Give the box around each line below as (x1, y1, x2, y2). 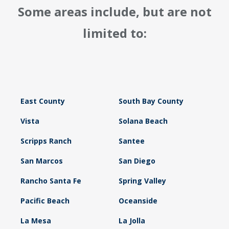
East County (20, 96, 65, 106)
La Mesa (20, 216, 51, 226)
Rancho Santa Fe (20, 176, 81, 186)
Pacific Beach (20, 196, 70, 206)
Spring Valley (118, 176, 166, 186)
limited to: (82, 25, 147, 42)
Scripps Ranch (20, 136, 72, 146)
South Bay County (118, 96, 184, 106)
